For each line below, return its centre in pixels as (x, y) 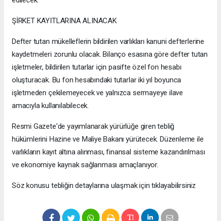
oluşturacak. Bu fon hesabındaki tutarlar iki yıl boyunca (97, 80)
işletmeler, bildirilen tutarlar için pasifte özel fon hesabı (97, 67)
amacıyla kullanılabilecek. (51, 106)
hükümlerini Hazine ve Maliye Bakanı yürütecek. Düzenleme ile (108, 139)
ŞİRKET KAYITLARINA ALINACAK (64, 21)
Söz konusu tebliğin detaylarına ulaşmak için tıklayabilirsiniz (104, 186)
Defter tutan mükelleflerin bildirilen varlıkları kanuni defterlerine (108, 42)
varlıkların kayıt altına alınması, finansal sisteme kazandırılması (109, 152)
